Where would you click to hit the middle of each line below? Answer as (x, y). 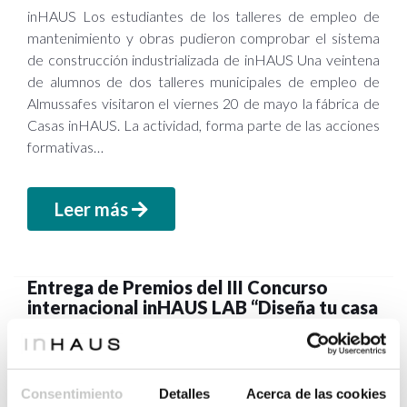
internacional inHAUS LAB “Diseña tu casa (203, 308)
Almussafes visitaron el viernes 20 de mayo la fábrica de (203, 104)
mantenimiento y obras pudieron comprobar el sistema (203, 38)
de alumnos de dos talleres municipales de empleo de (203, 82)
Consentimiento (72, 393)
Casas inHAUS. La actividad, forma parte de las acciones (203, 125)
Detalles (184, 393)
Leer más (93, 209)
